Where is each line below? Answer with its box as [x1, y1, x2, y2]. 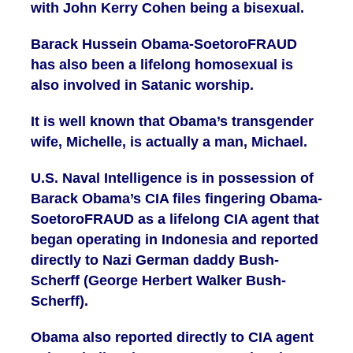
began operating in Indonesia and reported [31, 232, 318, 248]
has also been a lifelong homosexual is [31, 57, 293, 73]
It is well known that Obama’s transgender [31, 113, 314, 130]
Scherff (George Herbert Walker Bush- [31, 273, 286, 289]
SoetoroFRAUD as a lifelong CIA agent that [31, 211, 319, 228]
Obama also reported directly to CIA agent [31, 329, 314, 346]
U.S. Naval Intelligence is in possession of [31, 170, 314, 187]
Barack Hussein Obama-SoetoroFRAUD [31, 36, 297, 53]
